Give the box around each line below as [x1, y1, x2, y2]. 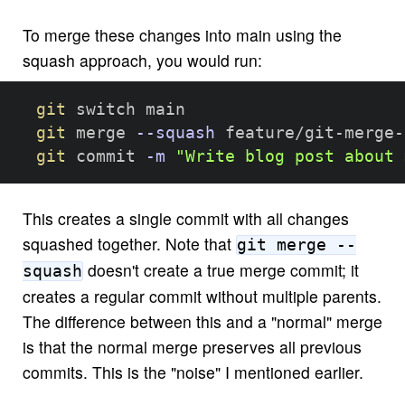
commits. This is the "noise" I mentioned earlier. [22, 361, 363, 384]
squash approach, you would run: [22, 49, 262, 72]
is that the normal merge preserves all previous [22, 335, 362, 359]
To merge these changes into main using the [22, 24, 342, 47]
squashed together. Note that [22, 232, 236, 256]
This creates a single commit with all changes [22, 207, 349, 231]
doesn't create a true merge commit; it [82, 259, 359, 282]
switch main [65, 99, 185, 118]
